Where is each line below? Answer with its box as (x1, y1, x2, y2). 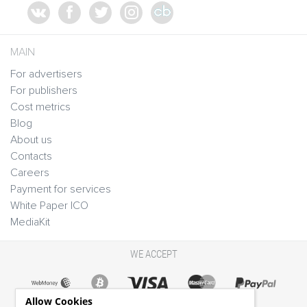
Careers (10, 166, 49, 180)
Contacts (10, 149, 52, 164)
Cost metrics (10, 100, 71, 114)
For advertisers (10, 67, 82, 82)
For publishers (10, 84, 77, 98)
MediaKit (10, 215, 50, 230)
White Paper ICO (10, 199, 88, 213)
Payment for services (10, 182, 111, 197)
